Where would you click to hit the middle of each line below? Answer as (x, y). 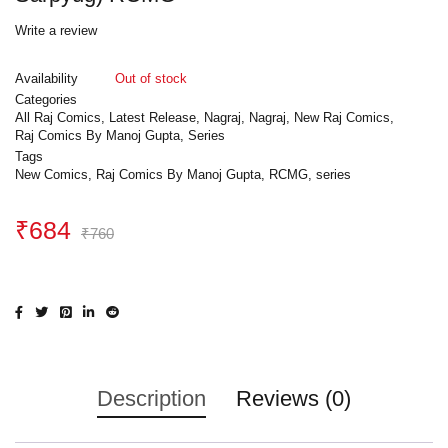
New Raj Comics (342, 118)
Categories (46, 100)
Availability (46, 79)
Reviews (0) (293, 399)
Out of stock (151, 79)
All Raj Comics (58, 118)
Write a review (56, 31)
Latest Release (152, 118)
